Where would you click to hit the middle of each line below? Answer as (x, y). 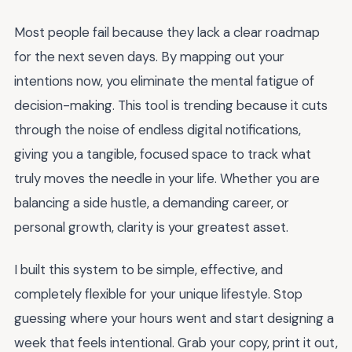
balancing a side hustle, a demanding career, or (152, 202)
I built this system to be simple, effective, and (148, 270)
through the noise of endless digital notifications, (158, 129)
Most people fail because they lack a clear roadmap (167, 32)
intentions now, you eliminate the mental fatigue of (164, 81)
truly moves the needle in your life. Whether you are (167, 178)
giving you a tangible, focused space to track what (163, 154)
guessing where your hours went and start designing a (174, 319)
